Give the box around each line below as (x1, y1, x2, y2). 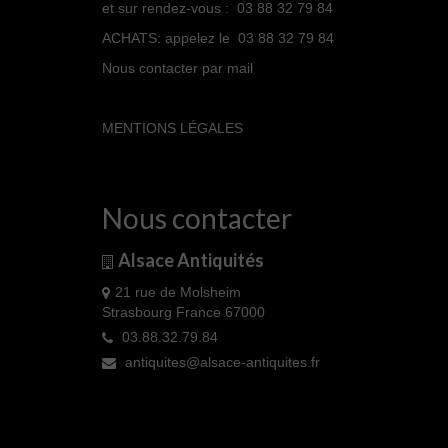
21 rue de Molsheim (115, 284, 241, 300)
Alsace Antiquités (118, 249, 264, 271)
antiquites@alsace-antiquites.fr (121, 354, 320, 370)
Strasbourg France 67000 (102, 304, 265, 320)
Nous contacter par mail (102, 60, 253, 76)
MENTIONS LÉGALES (102, 120, 243, 136)
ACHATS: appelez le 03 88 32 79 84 (102, 30, 334, 46)
